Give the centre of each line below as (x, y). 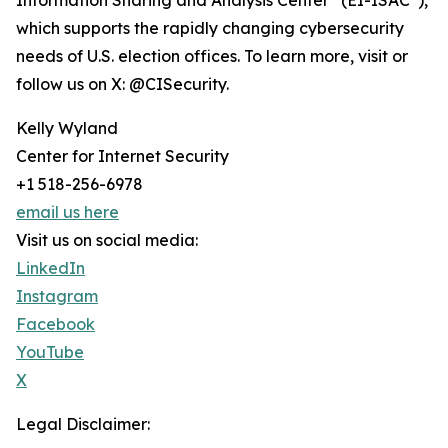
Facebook (55, 324)
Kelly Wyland (67, 128)
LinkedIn (50, 268)
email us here (67, 212)
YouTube (50, 352)
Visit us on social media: (107, 240)
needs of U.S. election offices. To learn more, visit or (212, 56)
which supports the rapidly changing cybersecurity (210, 28)
